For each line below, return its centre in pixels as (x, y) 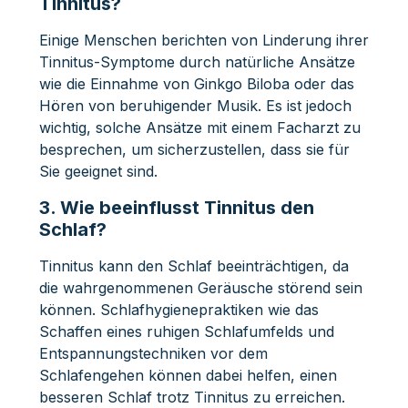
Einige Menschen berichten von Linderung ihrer (204, 40)
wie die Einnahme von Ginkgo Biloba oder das (196, 83)
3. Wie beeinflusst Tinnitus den (176, 207)
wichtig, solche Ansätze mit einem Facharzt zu (199, 127)
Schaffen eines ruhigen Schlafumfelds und (186, 331)
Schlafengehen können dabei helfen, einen (188, 375)
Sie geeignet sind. (98, 171)
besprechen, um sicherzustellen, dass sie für (194, 149)
